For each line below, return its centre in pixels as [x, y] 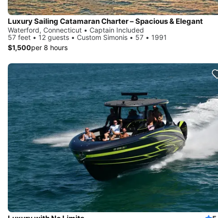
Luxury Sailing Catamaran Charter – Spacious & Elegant [105, 21]
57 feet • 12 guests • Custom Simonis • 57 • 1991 [87, 37]
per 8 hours [49, 47]
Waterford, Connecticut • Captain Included [76, 30]
